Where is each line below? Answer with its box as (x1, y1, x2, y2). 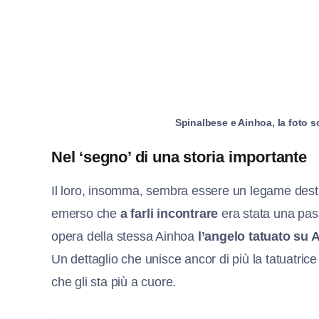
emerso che (51, 206, 120, 221)
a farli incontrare (120, 206, 219, 221)
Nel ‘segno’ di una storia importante (51, 147, 307, 166)
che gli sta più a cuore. (51, 274, 177, 289)
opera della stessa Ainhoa (51, 229, 198, 244)
